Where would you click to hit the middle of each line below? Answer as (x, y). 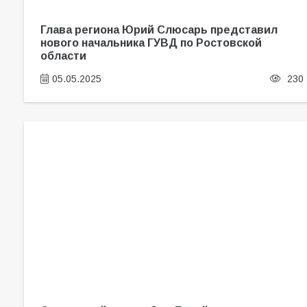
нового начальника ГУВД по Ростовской (151, 43)
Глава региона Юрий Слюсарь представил (159, 30)
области (63, 56)
